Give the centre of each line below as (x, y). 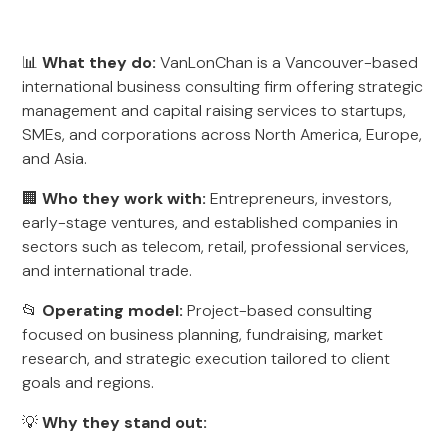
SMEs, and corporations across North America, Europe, (222, 134)
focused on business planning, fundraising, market (203, 334)
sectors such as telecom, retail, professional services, (216, 246)
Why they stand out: (125, 422)
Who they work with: (124, 198)
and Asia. (55, 158)
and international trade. (107, 270)
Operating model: (113, 310)
